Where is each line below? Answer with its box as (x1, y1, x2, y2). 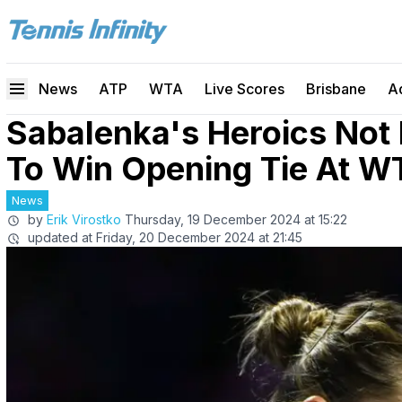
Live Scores (205, 80, 284, 98)
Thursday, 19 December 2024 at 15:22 (125, 212, 347, 227)
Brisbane (306, 80, 366, 98)
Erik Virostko (47, 212, 121, 227)
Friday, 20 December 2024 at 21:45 (96, 230, 302, 245)
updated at (28, 230, 92, 245)
